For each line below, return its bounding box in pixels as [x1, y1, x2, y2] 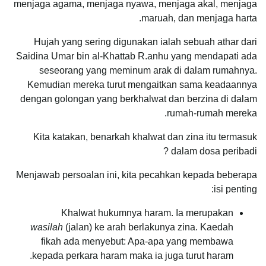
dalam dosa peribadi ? [171, 145, 257, 156]
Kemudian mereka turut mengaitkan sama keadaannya [27, 79, 257, 90]
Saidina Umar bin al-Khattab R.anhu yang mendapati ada [16, 50, 257, 61]
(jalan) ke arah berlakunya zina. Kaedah [63, 221, 233, 232]
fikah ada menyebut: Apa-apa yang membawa [41, 236, 233, 246]
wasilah [30, 221, 63, 232]
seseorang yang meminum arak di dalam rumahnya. [39, 65, 257, 75]
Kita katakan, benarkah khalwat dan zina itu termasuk [33, 131, 257, 142]
